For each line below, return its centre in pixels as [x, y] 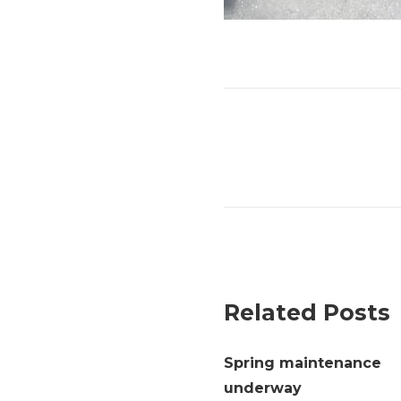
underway [263, 388]
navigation [301, 182]
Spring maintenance [303, 363]
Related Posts [307, 312]
